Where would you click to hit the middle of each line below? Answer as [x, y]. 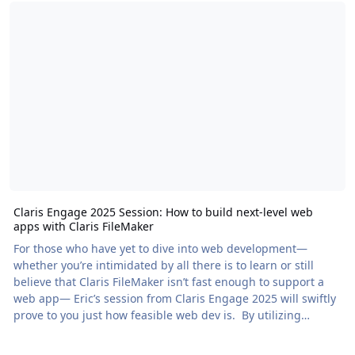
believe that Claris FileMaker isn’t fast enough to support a [168, 282]
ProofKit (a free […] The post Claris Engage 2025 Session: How [64, 332]
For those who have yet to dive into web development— [160, 249]
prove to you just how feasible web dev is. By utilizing [157, 315]
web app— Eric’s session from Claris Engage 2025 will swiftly [174, 299]
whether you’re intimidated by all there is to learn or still [163, 265]
